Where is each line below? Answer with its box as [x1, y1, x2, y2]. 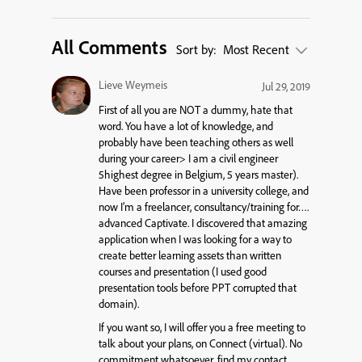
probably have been [99, 135, 190, 150]
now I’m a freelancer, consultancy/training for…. [99, 200, 309, 215]
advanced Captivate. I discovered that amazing [99, 216, 307, 231]
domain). [99, 297, 139, 312]
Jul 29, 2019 [262, 79, 310, 95]
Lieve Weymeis [99, 78, 167, 93]
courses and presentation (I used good [99, 264, 267, 280]
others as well [229, 135, 293, 150]
